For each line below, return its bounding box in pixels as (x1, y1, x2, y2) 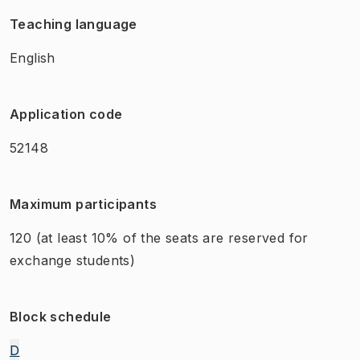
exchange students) (10, 252, 136, 268)
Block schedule (10, 308, 112, 325)
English (10, 49, 55, 66)
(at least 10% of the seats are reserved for (35, 229, 309, 246)
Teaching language (10, 15, 137, 32)
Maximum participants (10, 195, 157, 212)
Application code (10, 105, 123, 122)
